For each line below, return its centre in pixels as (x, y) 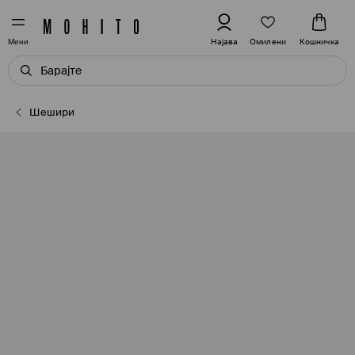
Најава (224, 42)
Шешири (52, 112)
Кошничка (319, 42)
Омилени (268, 41)
